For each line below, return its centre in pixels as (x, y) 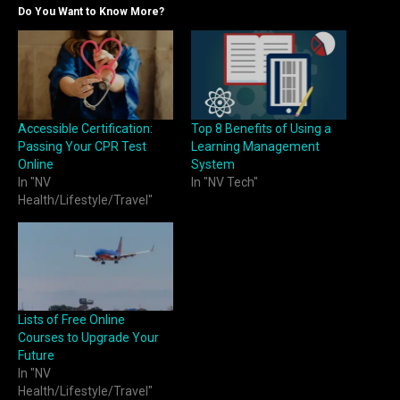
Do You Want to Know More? (91, 12)
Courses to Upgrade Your (88, 338)
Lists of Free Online (71, 320)
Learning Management (255, 146)
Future (36, 356)
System (213, 164)
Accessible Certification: (85, 128)
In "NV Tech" (225, 182)
